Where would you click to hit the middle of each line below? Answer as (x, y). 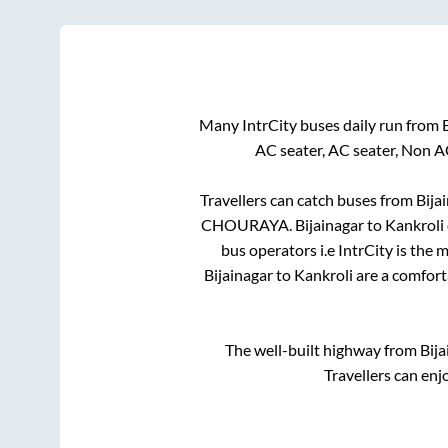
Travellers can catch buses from (308, 200)
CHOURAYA (244, 225)
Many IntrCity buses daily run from (320, 125)
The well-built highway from (322, 350)
